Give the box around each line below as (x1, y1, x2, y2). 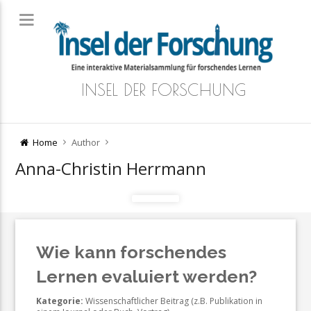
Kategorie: (36, 295, 84, 308)
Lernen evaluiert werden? (36, 266, 258, 287)
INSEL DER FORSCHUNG (81, 80, 246, 100)
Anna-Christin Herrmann (15, 157, 207, 180)
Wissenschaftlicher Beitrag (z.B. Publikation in (83, 295, 263, 308)
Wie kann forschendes (36, 242, 227, 263)
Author (71, 136, 100, 149)
